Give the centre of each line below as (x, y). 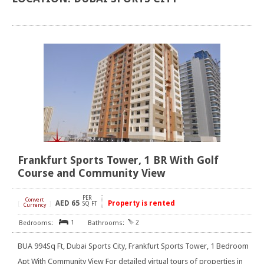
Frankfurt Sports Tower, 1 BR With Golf (118, 160)
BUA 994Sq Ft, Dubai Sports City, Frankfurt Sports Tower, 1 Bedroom (133, 246)
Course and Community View (92, 173)
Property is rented (141, 204)
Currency (34, 205)
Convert (34, 200)
